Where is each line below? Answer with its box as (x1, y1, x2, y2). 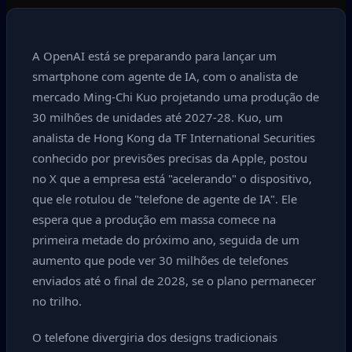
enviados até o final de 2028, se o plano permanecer (32, 273, 316, 288)
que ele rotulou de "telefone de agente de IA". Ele (32, 191, 297, 207)
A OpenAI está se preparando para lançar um (32, 48, 277, 64)
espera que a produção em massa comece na (32, 211, 276, 227)
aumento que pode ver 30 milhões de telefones (32, 252, 288, 268)
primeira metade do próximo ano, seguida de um (32, 232, 299, 247)
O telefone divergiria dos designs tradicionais (32, 329, 277, 345)
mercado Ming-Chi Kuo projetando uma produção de (32, 89, 319, 104)
